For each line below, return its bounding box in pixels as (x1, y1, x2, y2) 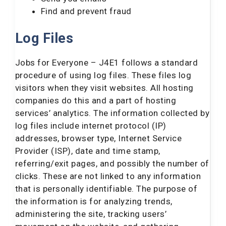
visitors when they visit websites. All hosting (15, 83, 194, 93)
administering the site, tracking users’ (15, 209, 167, 219)
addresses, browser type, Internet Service (15, 133, 182, 143)
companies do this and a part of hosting (15, 95, 177, 105)
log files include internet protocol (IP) (15, 121, 166, 131)
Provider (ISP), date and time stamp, (15, 146, 160, 156)
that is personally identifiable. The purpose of (15, 184, 198, 194)
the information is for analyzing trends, (15, 196, 173, 206)
